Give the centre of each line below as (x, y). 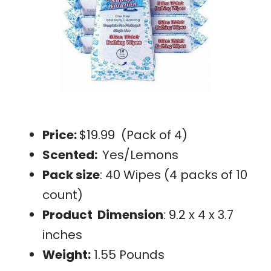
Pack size (71, 175)
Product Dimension (103, 214)
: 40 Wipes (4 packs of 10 (174, 175)
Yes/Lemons (140, 155)
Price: (61, 135)
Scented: (72, 155)
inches (62, 234)
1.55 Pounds (128, 254)
